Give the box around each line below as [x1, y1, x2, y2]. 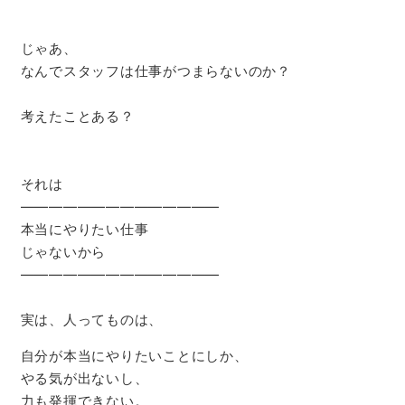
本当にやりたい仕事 [20, 220, 149, 238]
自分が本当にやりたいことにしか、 [20, 346, 249, 364]
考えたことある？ [20, 107, 135, 125]
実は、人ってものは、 [20, 310, 163, 328]
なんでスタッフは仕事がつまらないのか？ [20, 61, 291, 80]
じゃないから [20, 242, 106, 260]
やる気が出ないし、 [20, 369, 149, 387]
